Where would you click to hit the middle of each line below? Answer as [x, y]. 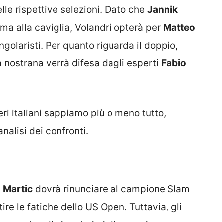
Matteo [179, 28]
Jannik [163, 10]
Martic [18, 189]
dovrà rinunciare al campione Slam [111, 189]
